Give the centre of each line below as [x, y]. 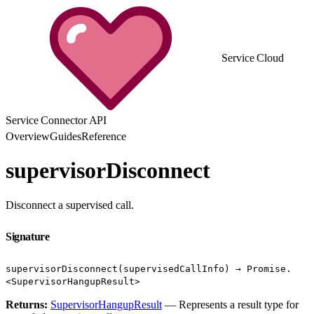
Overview [28, 136]
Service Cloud [253, 58]
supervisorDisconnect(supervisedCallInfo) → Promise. [149, 268]
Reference [104, 136]
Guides [66, 136]
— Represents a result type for [230, 304]
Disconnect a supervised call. [70, 205]
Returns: [27, 304]
